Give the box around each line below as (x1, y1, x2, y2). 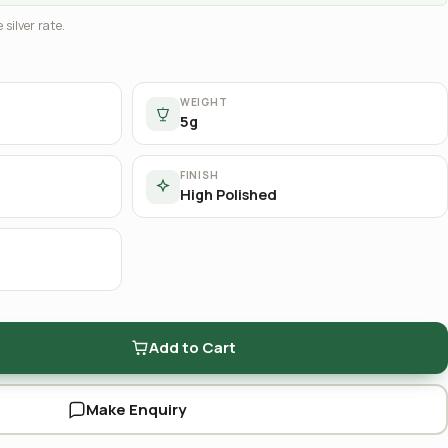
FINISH (180, 168, 219, 182)
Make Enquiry (86, 398, 186, 420)
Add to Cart (148, 337, 236, 358)
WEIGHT (180, 95, 228, 109)
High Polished (180, 185, 277, 204)
